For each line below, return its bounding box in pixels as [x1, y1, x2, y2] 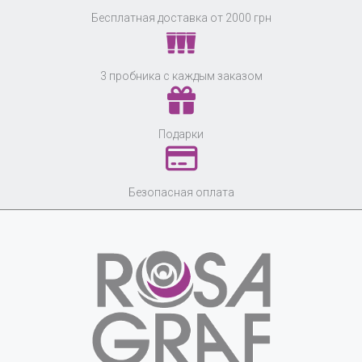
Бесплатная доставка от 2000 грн [90, 11, 271, 24]
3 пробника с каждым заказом [99, 69, 263, 82]
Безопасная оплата [128, 185, 234, 199]
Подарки [158, 127, 204, 141]
